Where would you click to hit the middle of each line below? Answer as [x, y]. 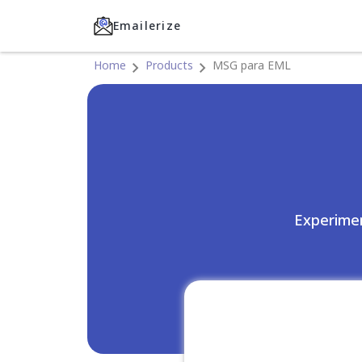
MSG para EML [251, 65]
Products [169, 65]
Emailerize [147, 25]
